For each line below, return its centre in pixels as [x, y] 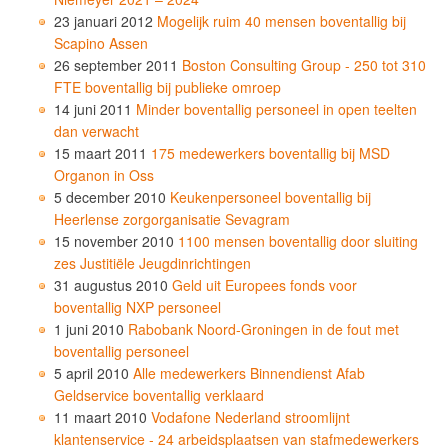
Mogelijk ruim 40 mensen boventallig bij [281, 20]
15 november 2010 [114, 240]
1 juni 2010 [89, 328]
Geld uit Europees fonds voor [264, 284]
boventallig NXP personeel [137, 306]
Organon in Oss [104, 174]
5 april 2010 [91, 372]
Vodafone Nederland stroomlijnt [250, 416]
